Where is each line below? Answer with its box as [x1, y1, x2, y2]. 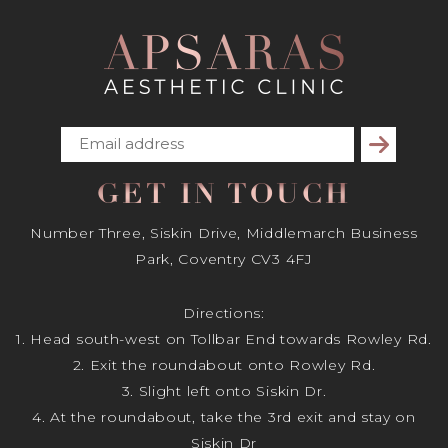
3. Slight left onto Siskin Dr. [121, 382, 327, 401]
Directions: [183, 304, 265, 323]
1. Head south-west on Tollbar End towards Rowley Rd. [16, 330, 432, 349]
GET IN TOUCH [97, 181, 351, 210]
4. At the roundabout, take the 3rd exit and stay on [32, 408, 416, 427]
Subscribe [365, 135, 434, 154]
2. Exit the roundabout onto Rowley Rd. [72, 356, 376, 375]
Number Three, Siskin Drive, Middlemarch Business [30, 223, 418, 242]
